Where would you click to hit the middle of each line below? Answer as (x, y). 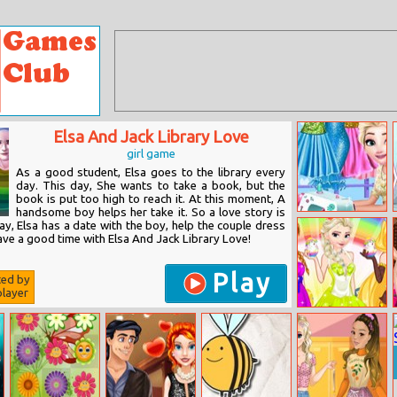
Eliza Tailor (329, 223)
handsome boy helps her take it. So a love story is (151, 212)
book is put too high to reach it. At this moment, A (151, 199)
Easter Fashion (337, 330)
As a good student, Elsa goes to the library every (151, 172)
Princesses (327, 319)
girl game (151, 154)
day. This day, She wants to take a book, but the (151, 186)
